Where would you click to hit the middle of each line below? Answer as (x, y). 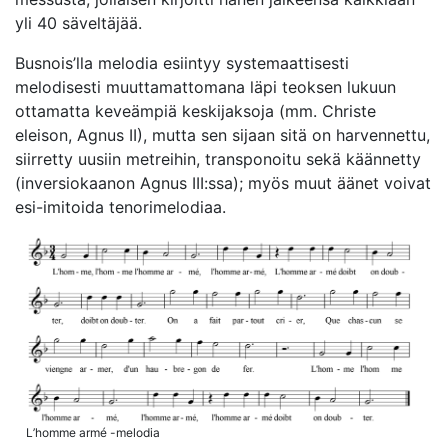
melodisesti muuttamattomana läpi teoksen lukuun (205, 87)
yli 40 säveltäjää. (78, 23)
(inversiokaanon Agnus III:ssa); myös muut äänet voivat (223, 183)
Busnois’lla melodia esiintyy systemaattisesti (182, 63)
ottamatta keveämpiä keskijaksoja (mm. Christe (195, 111)
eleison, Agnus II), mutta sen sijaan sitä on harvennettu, (222, 135)
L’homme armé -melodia (93, 432)
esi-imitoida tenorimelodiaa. (120, 207)
